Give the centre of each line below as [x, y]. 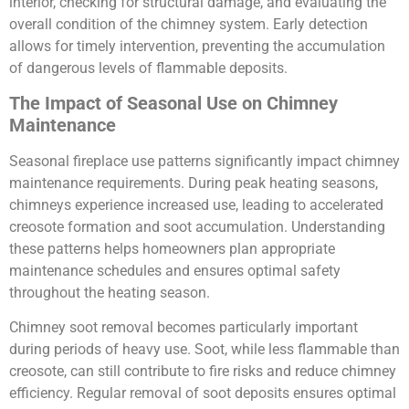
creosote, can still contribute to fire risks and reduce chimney [203, 372]
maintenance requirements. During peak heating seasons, [194, 183]
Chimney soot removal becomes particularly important [184, 328]
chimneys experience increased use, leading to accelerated [196, 204]
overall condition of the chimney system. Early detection [189, 24]
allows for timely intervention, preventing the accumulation [197, 46]
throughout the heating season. [110, 292]
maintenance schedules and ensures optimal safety [175, 270]
